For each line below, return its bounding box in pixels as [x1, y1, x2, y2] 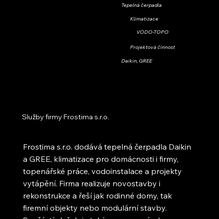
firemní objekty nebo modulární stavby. [23, 202, 167, 213]
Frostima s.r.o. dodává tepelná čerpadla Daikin [23, 141, 192, 152]
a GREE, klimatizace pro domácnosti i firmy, [23, 153, 179, 164]
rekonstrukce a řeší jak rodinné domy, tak [23, 190, 173, 200]
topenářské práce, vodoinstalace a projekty [23, 166, 182, 176]
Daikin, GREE [121, 57, 152, 64]
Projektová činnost [130, 44, 175, 51]
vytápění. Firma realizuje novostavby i [23, 178, 161, 188]
